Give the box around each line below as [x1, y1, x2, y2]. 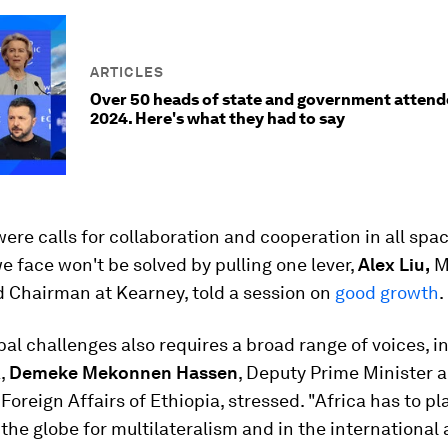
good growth [335, 282, 439, 303]
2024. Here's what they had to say [90, 109, 345, 128]
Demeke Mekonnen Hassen [9, 362, 238, 383]
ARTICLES [90, 64, 164, 80]
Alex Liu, [358, 254, 430, 275]
